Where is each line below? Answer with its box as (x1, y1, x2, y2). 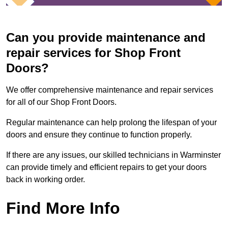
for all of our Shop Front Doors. (6, 98, 117, 107)
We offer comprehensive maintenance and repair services (6, 85, 213, 95)
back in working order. (6, 175, 85, 184)
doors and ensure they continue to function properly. (6, 130, 192, 139)
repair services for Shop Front (6, 46, 181, 60)
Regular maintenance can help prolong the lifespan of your (6, 118, 217, 127)
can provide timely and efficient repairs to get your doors (6, 163, 207, 172)
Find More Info (6, 199, 120, 218)
